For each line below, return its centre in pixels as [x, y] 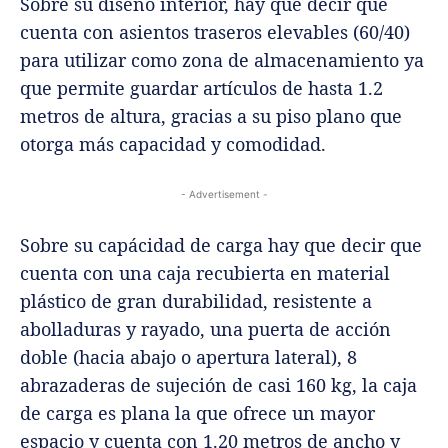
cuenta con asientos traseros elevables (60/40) [215, 32]
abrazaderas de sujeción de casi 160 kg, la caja [218, 385]
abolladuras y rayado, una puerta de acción [205, 329]
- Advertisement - [224, 194]
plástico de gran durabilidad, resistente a [196, 301]
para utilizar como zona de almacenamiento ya [222, 60]
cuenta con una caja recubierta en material [205, 273]
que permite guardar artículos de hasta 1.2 [201, 88]
